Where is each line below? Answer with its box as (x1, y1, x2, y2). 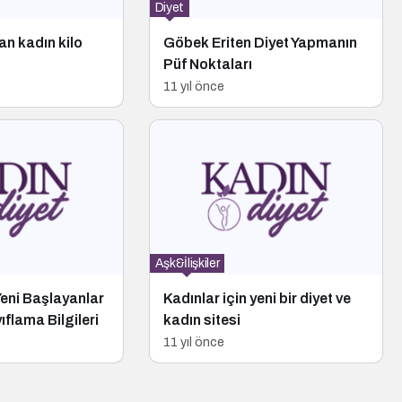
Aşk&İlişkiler (154, 257, 220, 271)
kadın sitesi (162, 312, 240, 328)
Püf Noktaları (162, 56, 252, 72)
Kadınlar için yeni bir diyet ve (162, 291, 351, 307)
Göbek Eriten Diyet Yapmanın (162, 34, 357, 50)
